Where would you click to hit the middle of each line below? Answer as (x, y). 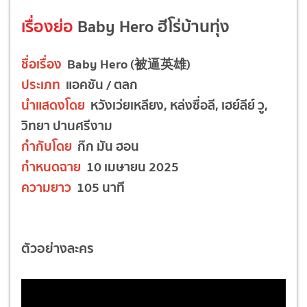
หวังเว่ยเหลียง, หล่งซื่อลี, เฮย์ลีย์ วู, (176, 105)
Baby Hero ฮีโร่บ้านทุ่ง (151, 26)
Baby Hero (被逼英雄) (126, 63)
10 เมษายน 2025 (130, 166)
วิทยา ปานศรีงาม (67, 125)
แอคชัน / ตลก (99, 84)
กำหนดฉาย (51, 166)
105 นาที (98, 187)
